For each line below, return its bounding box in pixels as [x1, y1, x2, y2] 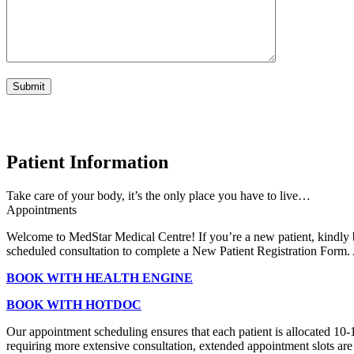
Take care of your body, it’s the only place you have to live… [6, 188, 311, 202]
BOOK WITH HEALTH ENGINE [6, 270, 193, 284]
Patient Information [6, 151, 168, 172]
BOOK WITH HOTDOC [6, 297, 141, 311]
